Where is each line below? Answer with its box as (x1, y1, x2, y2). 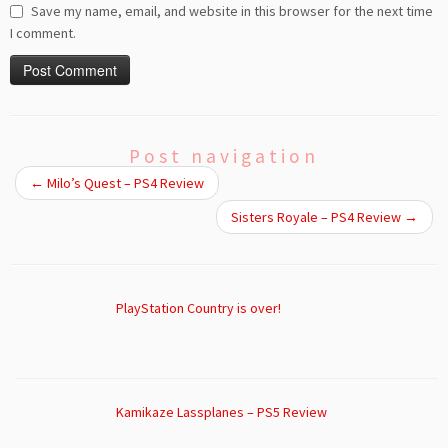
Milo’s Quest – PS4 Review (44, 173, 204, 192)
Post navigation (129, 143, 319, 168)
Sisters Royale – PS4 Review (231, 207, 404, 226)
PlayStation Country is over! (115, 298, 281, 317)
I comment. (10, 23, 76, 42)
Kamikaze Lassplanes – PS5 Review (115, 403, 327, 422)
